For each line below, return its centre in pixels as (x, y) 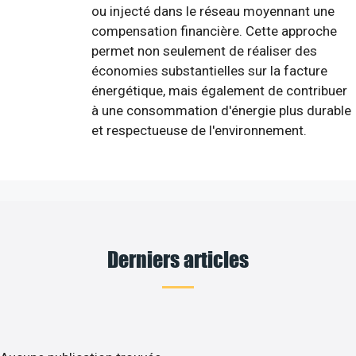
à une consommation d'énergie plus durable (221, 110)
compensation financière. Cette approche (214, 31)
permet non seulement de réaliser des (204, 50)
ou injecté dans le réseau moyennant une (213, 11)
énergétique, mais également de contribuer (219, 90)
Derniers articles (178, 258)
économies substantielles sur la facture (209, 70)
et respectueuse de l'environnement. (199, 130)
